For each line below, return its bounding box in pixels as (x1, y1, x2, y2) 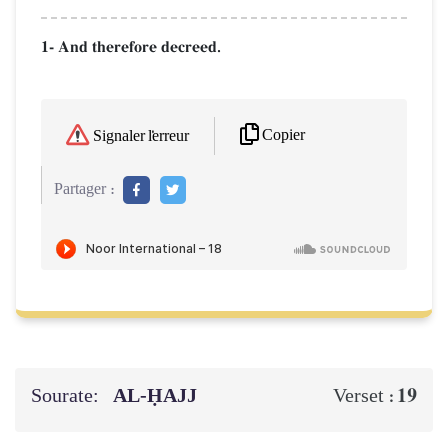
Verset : (333, 384, 397, 407)
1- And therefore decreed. (41, 36, 221, 57)
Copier (262, 127, 305, 145)
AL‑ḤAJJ (113, 377, 202, 414)
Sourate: (31, 377, 103, 414)
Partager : (54, 181, 115, 199)
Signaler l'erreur (93, 128, 189, 146)
